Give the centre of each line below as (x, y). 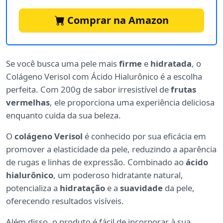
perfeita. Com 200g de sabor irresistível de (88, 90)
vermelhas (28, 103)
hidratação (82, 188)
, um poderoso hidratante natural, (118, 175)
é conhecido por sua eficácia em (144, 136)
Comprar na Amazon (116, 20)
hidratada (171, 64)
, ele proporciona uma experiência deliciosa (132, 103)
